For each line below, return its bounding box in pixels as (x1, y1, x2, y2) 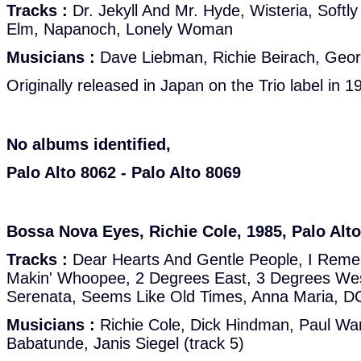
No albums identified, (6, 135, 171, 153)
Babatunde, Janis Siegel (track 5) (6, 334, 244, 352)
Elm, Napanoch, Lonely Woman (6, 20, 233, 38)
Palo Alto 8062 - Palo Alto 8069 (6, 164, 241, 181)
